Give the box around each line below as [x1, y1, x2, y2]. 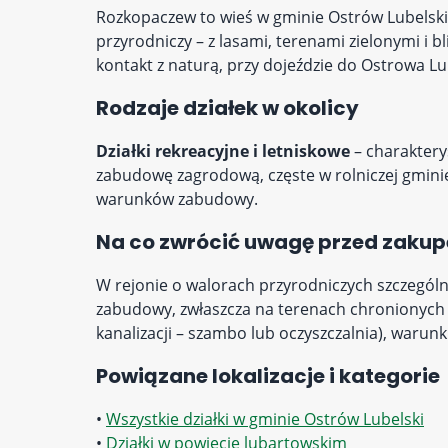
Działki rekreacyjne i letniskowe [96, 140, 350, 162]
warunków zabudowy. [96, 188, 258, 210]
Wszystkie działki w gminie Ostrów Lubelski [106, 408, 424, 430]
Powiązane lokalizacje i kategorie [96, 362, 440, 390]
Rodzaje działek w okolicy [96, 94, 359, 122]
